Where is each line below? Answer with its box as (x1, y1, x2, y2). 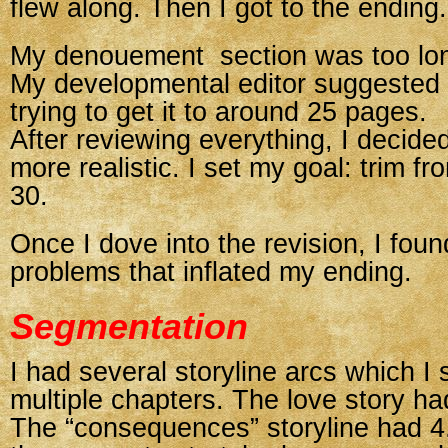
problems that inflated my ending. (10, 257, 412, 287)
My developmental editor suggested (10, 69, 440, 99)
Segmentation (10, 306, 248, 347)
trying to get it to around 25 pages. (10, 97, 427, 127)
